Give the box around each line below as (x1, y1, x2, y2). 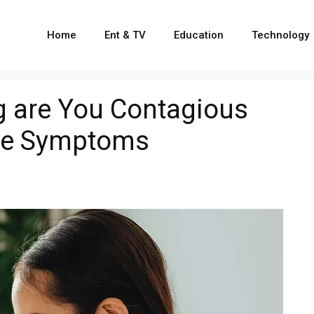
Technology (252, 29, 309, 41)
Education (174, 29, 224, 41)
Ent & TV (104, 29, 146, 41)
